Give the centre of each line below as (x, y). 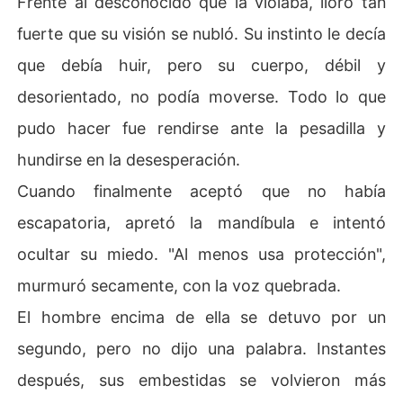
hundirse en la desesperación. (129, 159)
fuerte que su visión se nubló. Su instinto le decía (201, 33)
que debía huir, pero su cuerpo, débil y (201, 65)
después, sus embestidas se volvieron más (201, 380)
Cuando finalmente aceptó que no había (201, 191)
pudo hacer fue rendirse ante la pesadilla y (201, 128)
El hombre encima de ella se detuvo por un (201, 317)
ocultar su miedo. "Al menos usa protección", (201, 254)
